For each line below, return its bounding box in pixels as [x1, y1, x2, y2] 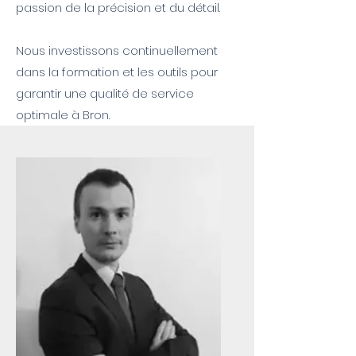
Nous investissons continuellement [16, 42, 218, 59]
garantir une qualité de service [16, 85, 194, 102]
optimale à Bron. [16, 106, 110, 123]
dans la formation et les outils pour [16, 64, 218, 80]
